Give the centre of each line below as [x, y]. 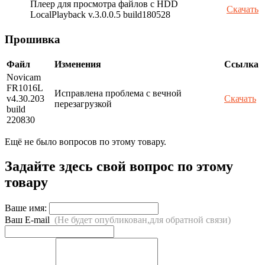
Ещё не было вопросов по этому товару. [85, 141]
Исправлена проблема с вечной [118, 93]
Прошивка [33, 39]
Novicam [24, 77]
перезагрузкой [83, 104]
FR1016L [25, 88]
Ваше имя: [26, 208]
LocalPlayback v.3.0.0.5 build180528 [100, 15]
